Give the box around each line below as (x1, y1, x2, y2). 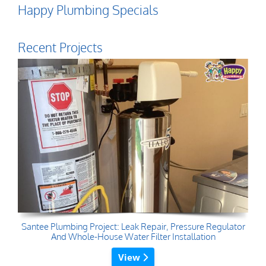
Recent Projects (18, 39, 103, 55)
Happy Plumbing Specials (18, 2, 159, 18)
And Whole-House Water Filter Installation (50, 230, 216, 242)
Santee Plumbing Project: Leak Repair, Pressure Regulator (21, 220, 245, 232)
